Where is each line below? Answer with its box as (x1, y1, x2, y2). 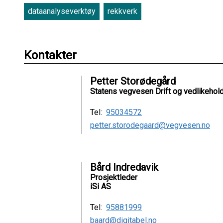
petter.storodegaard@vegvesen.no (90, 120, 210, 130)
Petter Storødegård (90, 75, 176, 87)
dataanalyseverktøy (28, 6, 96, 16)
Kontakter (24, 48, 77, 62)
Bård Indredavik (90, 161, 158, 173)
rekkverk (108, 6, 137, 16)
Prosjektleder (90, 172, 137, 182)
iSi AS (90, 181, 111, 191)
